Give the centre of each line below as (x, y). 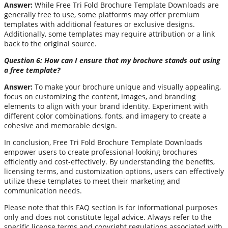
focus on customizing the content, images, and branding (100, 97)
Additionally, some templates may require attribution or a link (109, 34)
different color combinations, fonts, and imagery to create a (105, 116)
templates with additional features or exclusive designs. (99, 24)
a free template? (32, 70)
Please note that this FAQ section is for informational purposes (111, 208)
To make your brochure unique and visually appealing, (127, 87)
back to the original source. (50, 44)
